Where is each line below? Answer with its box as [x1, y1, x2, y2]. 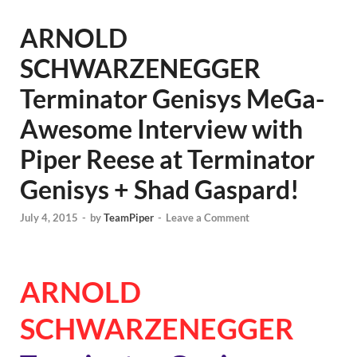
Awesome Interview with [20, 113, 303, 144]
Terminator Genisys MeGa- [20, 83, 324, 114]
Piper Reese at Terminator [20, 143, 315, 175]
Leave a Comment [166, 211, 249, 225]
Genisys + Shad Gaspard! [20, 174, 300, 205]
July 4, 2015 [20, 211, 78, 225]
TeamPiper [104, 211, 154, 225]
